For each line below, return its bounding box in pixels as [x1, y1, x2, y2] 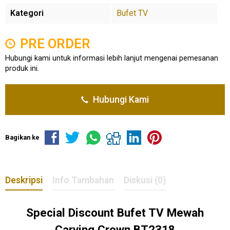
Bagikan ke [5, 133, 40, 141]
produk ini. [5, 64, 39, 73]
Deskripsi [5, 175, 43, 185]
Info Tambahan [52, 175, 114, 185]
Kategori [10, 8, 44, 18]
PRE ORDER [17, 36, 90, 51]
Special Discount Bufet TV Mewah [26, 205, 204, 219]
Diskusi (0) [124, 175, 166, 185]
